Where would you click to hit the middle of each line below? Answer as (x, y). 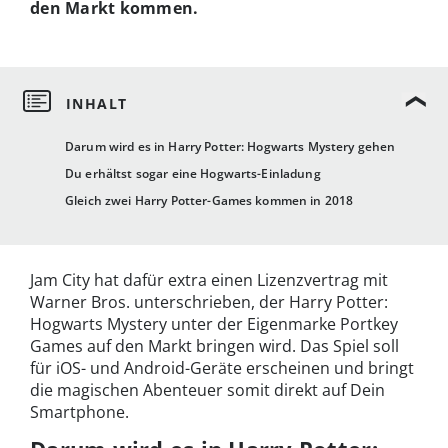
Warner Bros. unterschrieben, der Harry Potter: (209, 302)
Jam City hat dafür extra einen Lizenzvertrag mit (209, 280)
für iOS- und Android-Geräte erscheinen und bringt (222, 368)
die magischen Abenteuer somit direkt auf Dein (207, 390)
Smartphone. (79, 412)
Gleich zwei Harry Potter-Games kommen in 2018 (209, 201)
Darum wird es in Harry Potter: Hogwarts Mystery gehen (230, 147)
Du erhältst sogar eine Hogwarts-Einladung (193, 174)
